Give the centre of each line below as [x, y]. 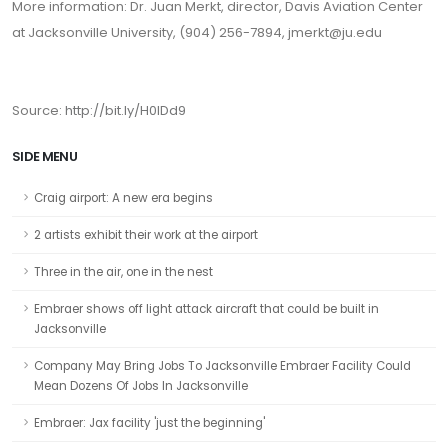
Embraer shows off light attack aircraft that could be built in [206, 309]
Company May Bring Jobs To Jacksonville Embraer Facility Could [222, 366]
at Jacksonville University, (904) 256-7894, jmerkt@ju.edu [197, 32]
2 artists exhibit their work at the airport [146, 235]
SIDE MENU [45, 156]
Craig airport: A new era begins [123, 198]
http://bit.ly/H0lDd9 [125, 110]
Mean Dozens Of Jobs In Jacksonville [141, 386]
